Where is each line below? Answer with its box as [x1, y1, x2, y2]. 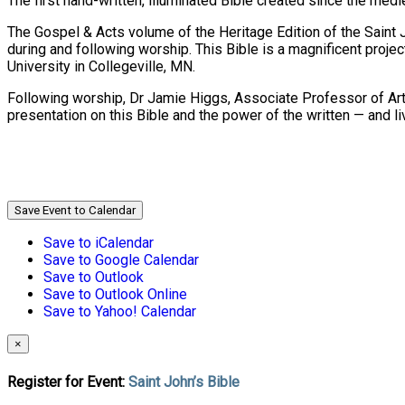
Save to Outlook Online [43, 286, 187, 304]
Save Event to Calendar [14, 203, 136, 218]
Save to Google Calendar [43, 251, 199, 269]
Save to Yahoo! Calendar [43, 303, 196, 321]
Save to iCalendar [43, 234, 154, 252]
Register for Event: [7, 372, 128, 391]
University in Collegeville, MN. [7, 58, 195, 76]
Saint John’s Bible [128, 372, 240, 391]
